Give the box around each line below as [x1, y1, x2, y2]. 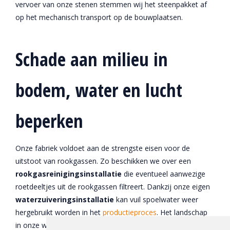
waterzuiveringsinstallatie [15, 195, 116, 204]
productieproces [103, 207, 157, 217]
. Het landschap [157, 207, 207, 217]
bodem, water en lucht [15, 78, 182, 103]
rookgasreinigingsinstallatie [15, 169, 124, 179]
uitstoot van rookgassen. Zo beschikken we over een [15, 156, 191, 166]
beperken [15, 108, 83, 133]
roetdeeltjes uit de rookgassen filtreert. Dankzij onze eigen [15, 182, 210, 191]
